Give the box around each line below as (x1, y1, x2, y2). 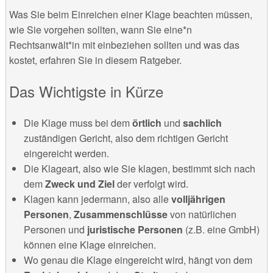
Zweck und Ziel (44, 176, 117, 191)
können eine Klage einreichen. (23, 237, 156, 252)
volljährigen (168, 191, 225, 206)
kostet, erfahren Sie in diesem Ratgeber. (9, 53, 182, 68)
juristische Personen (84, 222, 185, 236)
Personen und (23, 222, 85, 236)
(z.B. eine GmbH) (185, 222, 260, 236)
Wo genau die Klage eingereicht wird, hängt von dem (23, 252, 252, 267)
